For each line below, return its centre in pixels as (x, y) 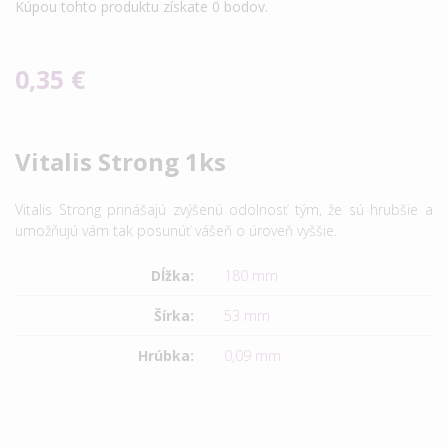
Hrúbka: (166, 355)
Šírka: (174, 315)
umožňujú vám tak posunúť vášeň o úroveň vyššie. (176, 230)
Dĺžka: (172, 275)
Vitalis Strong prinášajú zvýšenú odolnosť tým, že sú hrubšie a (224, 209)
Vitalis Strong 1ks (120, 161)
